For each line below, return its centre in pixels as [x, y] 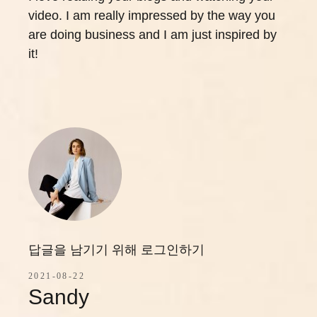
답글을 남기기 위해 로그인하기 [116, 250]
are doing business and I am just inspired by [152, 35]
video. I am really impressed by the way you [152, 16]
